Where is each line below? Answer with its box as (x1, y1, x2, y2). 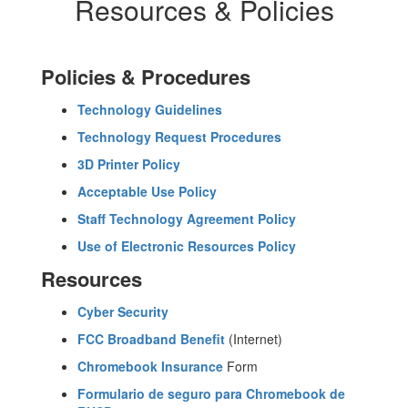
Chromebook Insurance (77, 356, 223, 375)
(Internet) (225, 329, 282, 348)
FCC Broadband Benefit (77, 329, 225, 348)
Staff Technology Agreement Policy (77, 209, 296, 228)
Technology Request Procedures (77, 127, 281, 146)
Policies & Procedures (41, 61, 250, 91)
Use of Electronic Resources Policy (77, 236, 296, 255)
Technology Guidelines (77, 99, 222, 118)
